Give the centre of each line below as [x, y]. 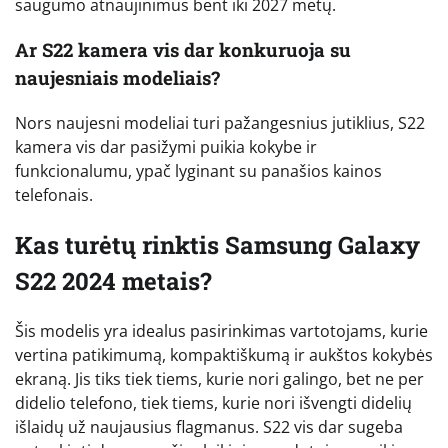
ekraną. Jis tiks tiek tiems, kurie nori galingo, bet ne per [219, 378]
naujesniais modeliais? [117, 77]
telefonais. [54, 194]
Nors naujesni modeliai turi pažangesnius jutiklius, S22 [220, 122]
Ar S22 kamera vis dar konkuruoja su [183, 49]
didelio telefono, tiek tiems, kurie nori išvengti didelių [213, 402]
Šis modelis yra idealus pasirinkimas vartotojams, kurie [221, 330]
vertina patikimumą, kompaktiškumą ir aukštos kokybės [224, 354]
